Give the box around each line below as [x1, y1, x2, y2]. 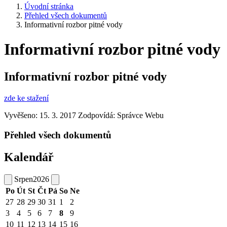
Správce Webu [117, 110, 164, 120]
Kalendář [4, 150, 54, 164]
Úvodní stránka [24, 2, 73, 11]
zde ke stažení [4, 93, 49, 102]
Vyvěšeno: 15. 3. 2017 [4, 110, 76, 120]
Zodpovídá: [78, 110, 117, 120]
